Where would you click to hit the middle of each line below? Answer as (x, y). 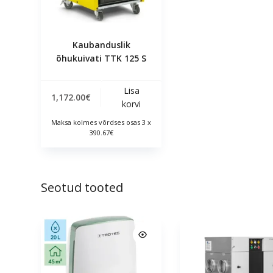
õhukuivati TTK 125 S (101, 58)
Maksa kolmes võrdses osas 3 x (101, 122)
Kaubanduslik (101, 44)
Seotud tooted (82, 188)
